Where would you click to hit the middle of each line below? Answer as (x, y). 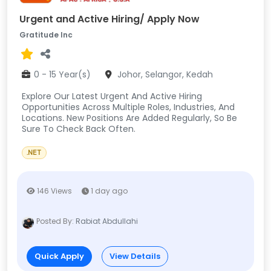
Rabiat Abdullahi (107, 221)
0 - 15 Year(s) (61, 75)
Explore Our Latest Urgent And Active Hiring (112, 96)
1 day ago (108, 191)
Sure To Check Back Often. (80, 129)
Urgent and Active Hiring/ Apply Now (109, 19)
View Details (135, 256)
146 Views (54, 191)
